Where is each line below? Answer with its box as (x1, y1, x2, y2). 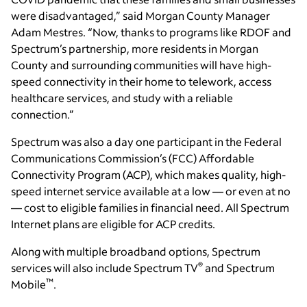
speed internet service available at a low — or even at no (11, 184, 291, 199)
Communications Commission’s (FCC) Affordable (11, 151, 254, 166)
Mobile (11, 277, 46, 292)
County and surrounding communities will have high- (11, 58, 271, 73)
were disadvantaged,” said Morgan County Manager (11, 8, 270, 23)
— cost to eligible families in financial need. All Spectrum (11, 200, 289, 215)
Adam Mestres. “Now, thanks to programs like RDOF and (11, 25, 291, 40)
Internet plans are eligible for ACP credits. (11, 217, 215, 232)
